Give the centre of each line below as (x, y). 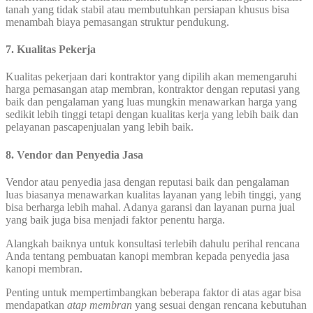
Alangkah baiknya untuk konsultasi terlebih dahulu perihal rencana (153, 243)
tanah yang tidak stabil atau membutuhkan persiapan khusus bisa (147, 9)
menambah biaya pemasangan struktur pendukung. (117, 22)
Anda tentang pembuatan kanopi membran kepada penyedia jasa (147, 256)
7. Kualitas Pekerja (51, 50)
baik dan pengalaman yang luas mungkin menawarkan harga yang (151, 102)
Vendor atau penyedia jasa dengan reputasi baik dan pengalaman (147, 182)
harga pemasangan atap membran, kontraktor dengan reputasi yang (153, 89)
